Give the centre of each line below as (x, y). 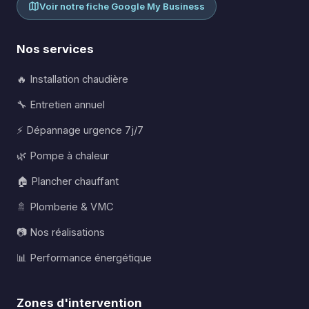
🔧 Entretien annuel (61, 105)
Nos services (55, 49)
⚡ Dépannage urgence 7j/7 (80, 130)
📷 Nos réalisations (61, 232)
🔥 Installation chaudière (72, 79)
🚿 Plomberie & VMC (65, 207)
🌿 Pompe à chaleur (63, 156)
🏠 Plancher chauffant (68, 181)
